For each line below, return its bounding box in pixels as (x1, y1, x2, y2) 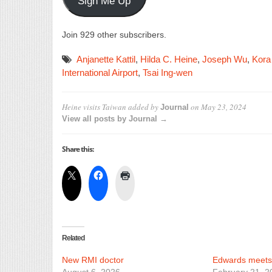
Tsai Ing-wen (143, 67, 192, 78)
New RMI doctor (62, 255, 124, 265)
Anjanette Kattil (76, 54, 135, 65)
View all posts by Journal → (62, 114, 168, 124)
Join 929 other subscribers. (62, 30, 166, 40)
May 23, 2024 (201, 101, 246, 113)
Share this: (62, 144, 93, 155)
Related (62, 234, 84, 243)
